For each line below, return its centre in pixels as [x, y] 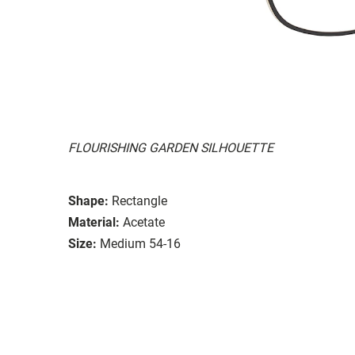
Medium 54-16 [140, 243]
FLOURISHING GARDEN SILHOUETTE [171, 147]
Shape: [88, 200]
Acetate [144, 222]
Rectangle [139, 200]
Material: [94, 222]
